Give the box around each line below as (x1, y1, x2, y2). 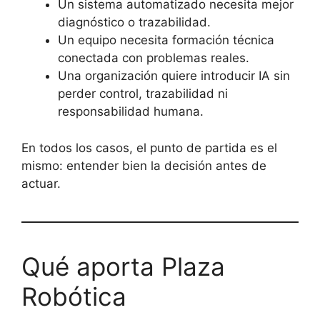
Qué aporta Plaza (21, 251, 225, 281)
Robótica (21, 281, 126, 311)
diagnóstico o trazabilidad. (58, 15, 211, 29)
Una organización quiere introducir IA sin (58, 69, 290, 83)
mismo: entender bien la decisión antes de (21, 158, 266, 173)
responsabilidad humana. (58, 104, 204, 119)
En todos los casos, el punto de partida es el (21, 140, 277, 155)
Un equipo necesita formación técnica (58, 33, 274, 47)
